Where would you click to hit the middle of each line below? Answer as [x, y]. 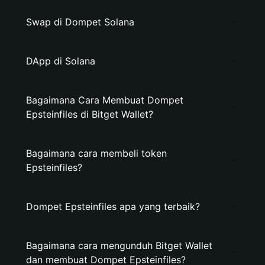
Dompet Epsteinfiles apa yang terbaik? [113, 206]
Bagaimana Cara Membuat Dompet [105, 100]
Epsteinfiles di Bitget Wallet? [90, 114]
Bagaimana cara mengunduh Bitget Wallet [119, 245]
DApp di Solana [61, 61]
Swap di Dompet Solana [80, 22]
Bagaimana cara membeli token [96, 153]
